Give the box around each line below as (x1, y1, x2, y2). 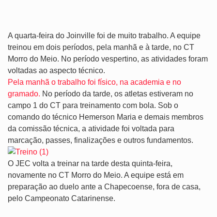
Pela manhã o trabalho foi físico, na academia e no (8, 78, 181, 87)
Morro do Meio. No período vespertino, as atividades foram (8, 55, 208, 63)
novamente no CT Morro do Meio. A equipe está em (8, 171, 184, 180)
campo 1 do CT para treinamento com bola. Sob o (8, 101, 178, 110)
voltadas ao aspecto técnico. (8, 66, 105, 75)
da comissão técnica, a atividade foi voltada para (8, 124, 174, 133)
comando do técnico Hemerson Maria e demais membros (8, 113, 203, 122)
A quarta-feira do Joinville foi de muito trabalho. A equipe (8, 31, 201, 40)
